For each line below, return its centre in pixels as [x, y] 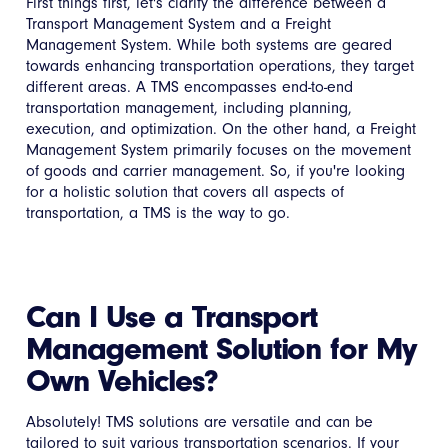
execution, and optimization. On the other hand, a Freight [221, 128]
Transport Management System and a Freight [179, 23]
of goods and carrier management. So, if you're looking [216, 170]
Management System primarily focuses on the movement [219, 149]
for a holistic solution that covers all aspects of [185, 191]
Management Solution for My [221, 348]
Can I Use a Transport [172, 316]
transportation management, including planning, [189, 107]
